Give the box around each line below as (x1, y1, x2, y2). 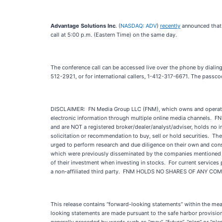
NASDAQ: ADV (120, 22, 157, 29)
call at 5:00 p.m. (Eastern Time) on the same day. (51, 31, 177, 38)
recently (160, 22, 180, 29)
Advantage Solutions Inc (51, 22, 115, 29)
